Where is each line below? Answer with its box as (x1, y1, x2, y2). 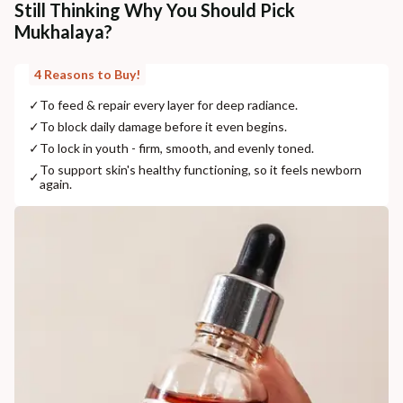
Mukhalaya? (14, 20, 112, 42)
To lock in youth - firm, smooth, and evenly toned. (40, 139, 314, 156)
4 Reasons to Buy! (34, 66, 140, 82)
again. (40, 175, 72, 192)
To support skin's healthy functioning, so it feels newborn (40, 161, 362, 177)
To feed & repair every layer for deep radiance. (40, 96, 298, 112)
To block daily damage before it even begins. (40, 118, 287, 134)
